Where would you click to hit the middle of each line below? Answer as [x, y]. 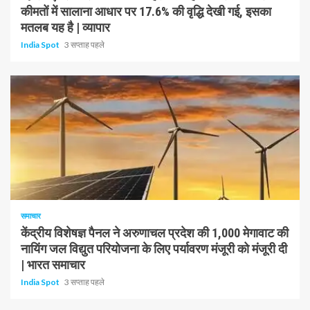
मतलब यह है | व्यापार [65, 27]
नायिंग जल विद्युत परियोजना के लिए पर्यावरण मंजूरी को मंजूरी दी [154, 249]
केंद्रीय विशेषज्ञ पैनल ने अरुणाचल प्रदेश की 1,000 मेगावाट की [155, 233]
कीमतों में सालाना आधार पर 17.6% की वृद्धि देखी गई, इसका [146, 11]
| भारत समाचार [53, 265]
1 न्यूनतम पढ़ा [41, 183]
